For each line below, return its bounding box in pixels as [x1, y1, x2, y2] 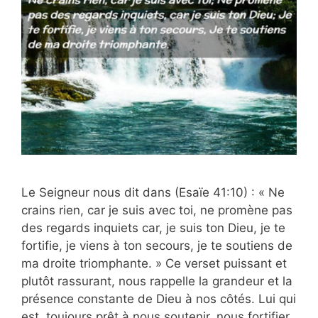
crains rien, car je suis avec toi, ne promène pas [21, 203, 292, 218]
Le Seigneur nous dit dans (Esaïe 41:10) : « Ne [21, 185, 285, 200]
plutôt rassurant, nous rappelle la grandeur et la [21, 274, 292, 289]
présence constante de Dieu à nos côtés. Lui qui [21, 292, 296, 307]
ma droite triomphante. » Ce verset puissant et [21, 256, 287, 271]
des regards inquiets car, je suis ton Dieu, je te [21, 221, 285, 236]
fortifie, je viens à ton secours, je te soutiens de [21, 238, 292, 253]
